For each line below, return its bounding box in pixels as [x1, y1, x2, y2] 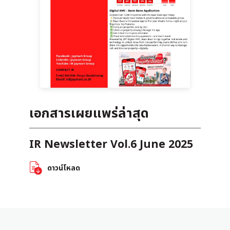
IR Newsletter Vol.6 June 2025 [29, 136, 193, 153]
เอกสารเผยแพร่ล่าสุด [29, 103, 149, 124]
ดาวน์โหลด [47, 162, 81, 174]
